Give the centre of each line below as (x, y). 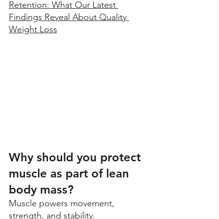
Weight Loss (33, 30)
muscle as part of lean (71, 174)
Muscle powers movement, (63, 204)
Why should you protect (77, 157)
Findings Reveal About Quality (69, 17)
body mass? (41, 190)
